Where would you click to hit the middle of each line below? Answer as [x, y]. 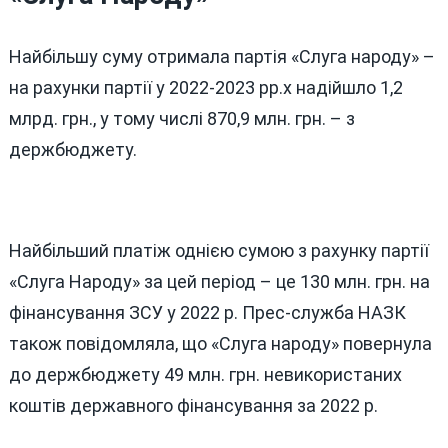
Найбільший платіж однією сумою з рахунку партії [218, 250]
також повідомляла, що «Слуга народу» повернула [220, 343]
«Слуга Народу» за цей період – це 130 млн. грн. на [219, 281]
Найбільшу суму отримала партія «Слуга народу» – [221, 56]
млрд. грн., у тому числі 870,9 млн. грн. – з [181, 118]
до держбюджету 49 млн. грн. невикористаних [205, 374]
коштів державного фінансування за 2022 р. [193, 405]
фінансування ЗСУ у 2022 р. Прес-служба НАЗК [207, 312]
